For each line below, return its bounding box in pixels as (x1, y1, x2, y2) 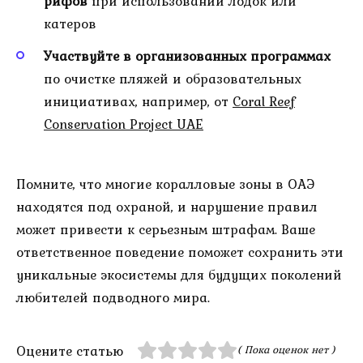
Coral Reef (233, 90, 295, 112)
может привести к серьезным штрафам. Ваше (16, 218, 315, 240)
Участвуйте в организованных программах (44, 45, 331, 66)
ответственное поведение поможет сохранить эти (16, 241, 344, 263)
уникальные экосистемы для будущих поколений (16, 263, 342, 285)
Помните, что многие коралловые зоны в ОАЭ (16, 173, 314, 194)
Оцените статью (16, 340, 123, 361)
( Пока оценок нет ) (237, 340, 336, 357)
